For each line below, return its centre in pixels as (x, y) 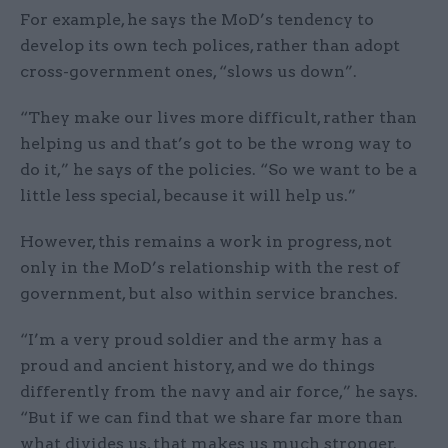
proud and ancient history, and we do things (197, 366)
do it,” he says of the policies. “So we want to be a (218, 170)
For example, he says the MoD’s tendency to (197, 20)
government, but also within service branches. (209, 294)
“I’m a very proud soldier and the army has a (201, 340)
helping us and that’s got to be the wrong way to (216, 144)
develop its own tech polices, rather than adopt (210, 46)
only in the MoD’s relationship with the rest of (210, 268)
